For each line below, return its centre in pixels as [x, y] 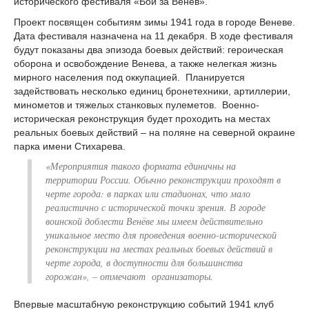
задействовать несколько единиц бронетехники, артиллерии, [152, 91]
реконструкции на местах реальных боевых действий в [159, 249]
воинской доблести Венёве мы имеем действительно [154, 221]
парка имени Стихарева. [70, 146]
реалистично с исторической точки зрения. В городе [156, 208]
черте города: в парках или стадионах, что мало [148, 194]
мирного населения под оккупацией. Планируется [129, 77]
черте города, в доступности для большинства [144, 263]
